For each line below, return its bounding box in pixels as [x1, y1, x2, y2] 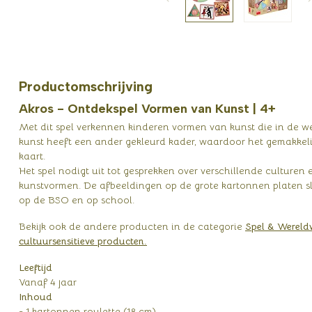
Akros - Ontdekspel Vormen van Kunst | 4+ [19, 101, 276, 116]
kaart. [19, 150, 45, 162]
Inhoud [19, 290, 52, 303]
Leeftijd [19, 260, 52, 274]
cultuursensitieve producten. [19, 234, 147, 247]
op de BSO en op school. [19, 194, 137, 206]
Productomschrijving [19, 78, 153, 95]
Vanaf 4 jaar [19, 275, 77, 288]
